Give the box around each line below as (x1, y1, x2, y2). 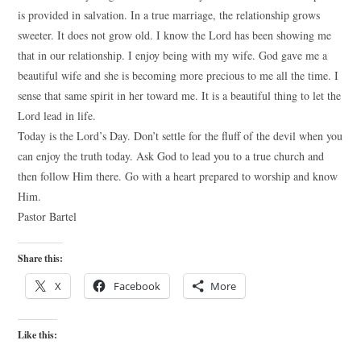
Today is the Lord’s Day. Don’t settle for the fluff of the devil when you (18, 128, 343, 143)
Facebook (114, 279, 161, 293)
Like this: (18, 328, 58, 342)
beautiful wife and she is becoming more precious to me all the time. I (18, 68, 339, 83)
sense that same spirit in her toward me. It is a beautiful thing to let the (18, 88, 342, 103)
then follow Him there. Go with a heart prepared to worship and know (18, 168, 338, 184)
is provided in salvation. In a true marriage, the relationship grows (18, 7, 321, 23)
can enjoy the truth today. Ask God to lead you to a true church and (18, 148, 325, 164)
